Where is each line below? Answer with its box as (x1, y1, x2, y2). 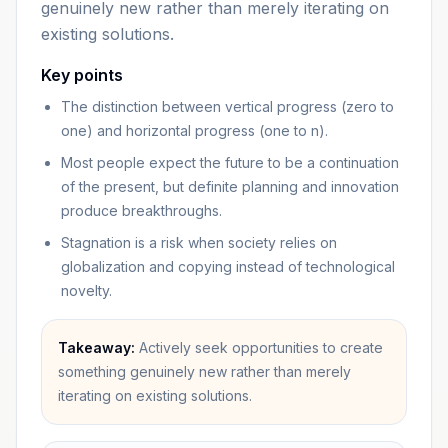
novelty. (61, 282, 112, 299)
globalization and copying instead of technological (61, 258, 395, 275)
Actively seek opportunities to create (139, 339, 383, 356)
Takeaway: (58, 339, 135, 356)
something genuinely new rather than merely (58, 363, 351, 380)
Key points (41, 65, 123, 85)
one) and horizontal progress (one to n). (61, 122, 328, 139)
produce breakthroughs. (61, 202, 222, 219)
